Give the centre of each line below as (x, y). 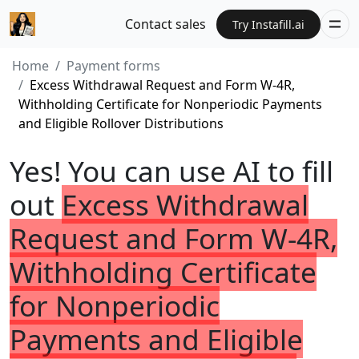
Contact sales (166, 24)
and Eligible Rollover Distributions (121, 123)
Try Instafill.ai (268, 24)
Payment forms (113, 66)
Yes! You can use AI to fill (171, 171)
